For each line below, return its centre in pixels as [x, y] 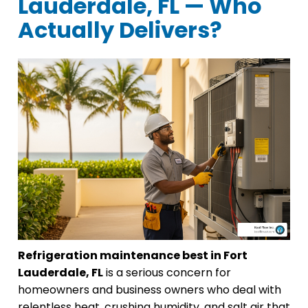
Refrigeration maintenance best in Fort [133, 256]
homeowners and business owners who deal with [150, 290]
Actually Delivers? [120, 30]
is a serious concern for [167, 273]
